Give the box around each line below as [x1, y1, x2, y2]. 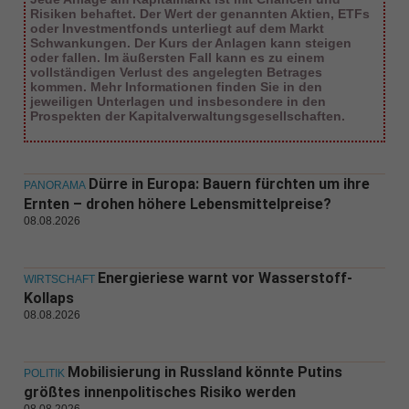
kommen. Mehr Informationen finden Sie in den [29, 79, 322, 95]
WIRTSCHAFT [23, 273, 95, 287]
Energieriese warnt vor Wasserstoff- [97, 269, 352, 288]
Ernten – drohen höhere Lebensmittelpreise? [23, 195, 331, 214]
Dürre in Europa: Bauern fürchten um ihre [88, 175, 370, 194]
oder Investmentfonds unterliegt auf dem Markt [29, 21, 324, 37]
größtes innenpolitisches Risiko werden [23, 383, 296, 402]
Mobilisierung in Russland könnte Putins [67, 363, 342, 382]
